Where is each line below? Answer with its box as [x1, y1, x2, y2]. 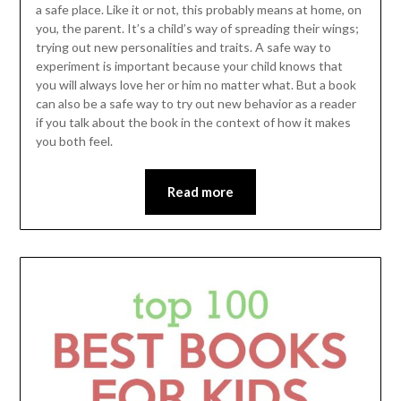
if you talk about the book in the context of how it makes [35, 115, 351, 131]
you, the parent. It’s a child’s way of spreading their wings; [35, 21, 359, 37]
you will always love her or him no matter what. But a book [35, 77, 356, 93]
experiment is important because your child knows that [35, 58, 343, 74]
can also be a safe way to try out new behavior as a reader [35, 96, 356, 112]
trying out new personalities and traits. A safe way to [35, 39, 331, 55]
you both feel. [35, 133, 113, 149]
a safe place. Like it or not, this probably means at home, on [35, 2, 362, 18]
